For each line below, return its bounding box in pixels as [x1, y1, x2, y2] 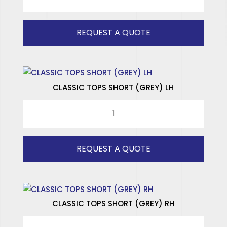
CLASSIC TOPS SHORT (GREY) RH [52, 198, 175, 209]
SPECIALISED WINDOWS [88, 1, 139, 8]
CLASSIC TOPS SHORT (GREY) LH [53, 82, 174, 93]
